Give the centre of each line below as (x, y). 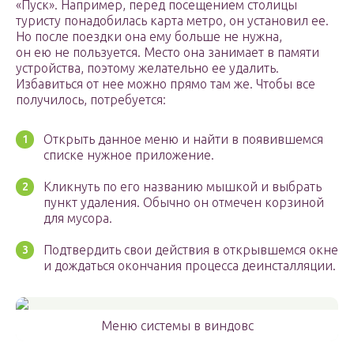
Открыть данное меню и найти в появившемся (183, 139)
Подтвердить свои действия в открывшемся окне (191, 250)
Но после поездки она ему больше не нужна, (149, 37)
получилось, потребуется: (91, 100)
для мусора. (78, 218)
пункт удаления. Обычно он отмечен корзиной (184, 203)
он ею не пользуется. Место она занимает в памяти (168, 53)
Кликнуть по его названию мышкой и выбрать (183, 187)
